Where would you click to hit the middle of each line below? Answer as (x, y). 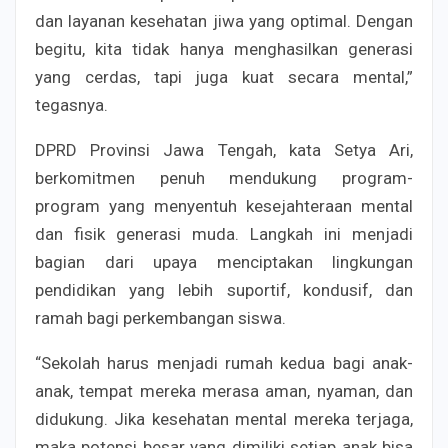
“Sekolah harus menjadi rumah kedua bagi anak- (224, 363)
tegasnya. (71, 105)
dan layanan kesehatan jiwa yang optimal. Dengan (224, 21)
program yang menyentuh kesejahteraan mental (224, 206)
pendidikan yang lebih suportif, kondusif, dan (224, 290)
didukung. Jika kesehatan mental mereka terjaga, (224, 419)
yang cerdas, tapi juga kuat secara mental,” (224, 77)
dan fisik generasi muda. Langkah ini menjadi (224, 234)
